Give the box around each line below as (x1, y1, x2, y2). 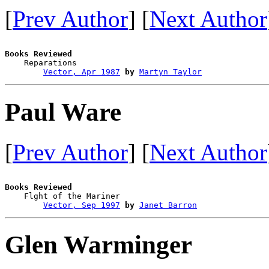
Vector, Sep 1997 (43, 200, 120, 210)
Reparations (5, 58, 197, 67)
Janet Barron (139, 200, 197, 210)
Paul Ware (5, 97, 121, 126)
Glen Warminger (5, 231, 192, 259)
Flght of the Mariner (5, 191, 197, 201)
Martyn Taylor (139, 67, 202, 76)
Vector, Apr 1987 (43, 67, 120, 76)
